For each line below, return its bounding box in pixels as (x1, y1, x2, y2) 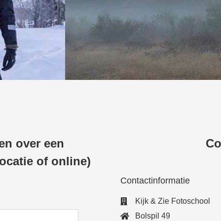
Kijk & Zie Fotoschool (135, 196, 210, 205)
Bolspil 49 (135, 211, 170, 220)
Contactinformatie (120, 175, 190, 185)
